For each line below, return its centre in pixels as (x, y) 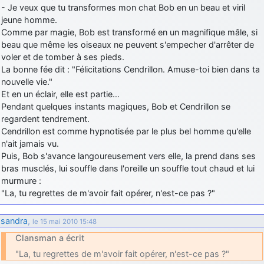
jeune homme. (29, 19)
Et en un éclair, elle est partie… (60, 94)
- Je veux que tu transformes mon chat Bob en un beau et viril (123, 7)
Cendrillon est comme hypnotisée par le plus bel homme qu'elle (126, 131)
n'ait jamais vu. (30, 143)
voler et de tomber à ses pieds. (63, 57)
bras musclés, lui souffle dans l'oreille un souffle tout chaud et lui (128, 168)
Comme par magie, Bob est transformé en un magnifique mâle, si (129, 32)
